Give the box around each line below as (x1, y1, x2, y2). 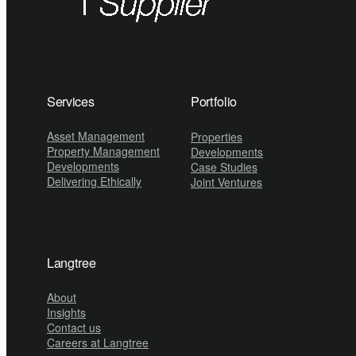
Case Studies (191, 159, 257, 176)
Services (46, 91, 95, 111)
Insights (46, 304, 86, 321)
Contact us (46, 319, 101, 336)
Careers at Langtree (46, 335, 149, 351)
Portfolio (191, 91, 238, 111)
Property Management (46, 143, 160, 160)
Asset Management (46, 128, 145, 145)
